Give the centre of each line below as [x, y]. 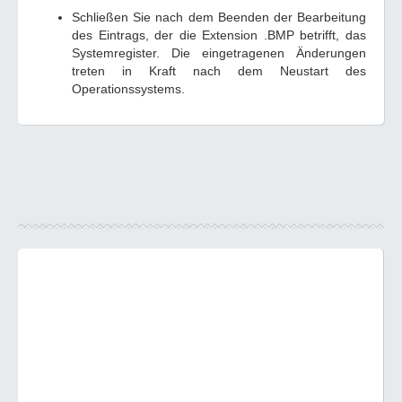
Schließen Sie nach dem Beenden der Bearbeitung [219, 17]
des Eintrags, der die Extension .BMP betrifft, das [219, 35]
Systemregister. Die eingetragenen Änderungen [219, 53]
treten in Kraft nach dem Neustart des [219, 71]
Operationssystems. [128, 89]
